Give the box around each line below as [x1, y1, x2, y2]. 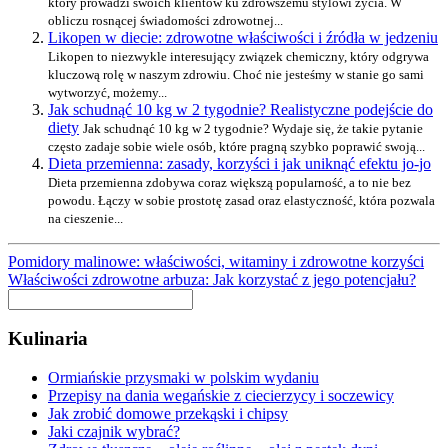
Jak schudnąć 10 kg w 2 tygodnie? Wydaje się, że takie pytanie [83, 120, 423, 136]
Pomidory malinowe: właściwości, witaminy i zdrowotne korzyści [8, 252, 424, 270]
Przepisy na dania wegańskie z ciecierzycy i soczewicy [48, 387, 394, 405]
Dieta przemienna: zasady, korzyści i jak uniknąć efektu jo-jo [48, 154, 431, 172]
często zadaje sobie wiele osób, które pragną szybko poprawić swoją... [48, 138, 425, 154]
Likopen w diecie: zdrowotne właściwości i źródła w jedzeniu [48, 28, 438, 46]
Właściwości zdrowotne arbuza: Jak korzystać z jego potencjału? [8, 270, 416, 288]
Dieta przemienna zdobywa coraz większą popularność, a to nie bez [48, 174, 411, 190]
